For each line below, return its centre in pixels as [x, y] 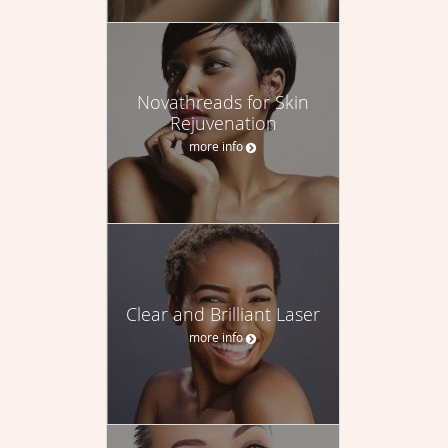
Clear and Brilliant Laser [223, 313]
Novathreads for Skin [223, 102]
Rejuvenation [223, 123]
